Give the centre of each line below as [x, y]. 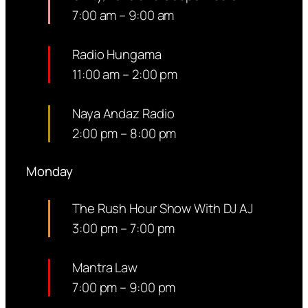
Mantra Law [105, 268]
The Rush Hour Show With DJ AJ [163, 209]
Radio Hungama [117, 55]
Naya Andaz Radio [123, 114]
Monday [49, 172]
